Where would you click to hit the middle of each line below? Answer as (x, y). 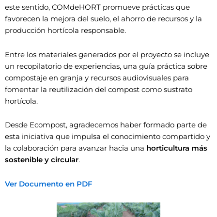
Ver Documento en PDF (50, 184)
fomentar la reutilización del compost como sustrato (99, 89)
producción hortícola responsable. (65, 31)
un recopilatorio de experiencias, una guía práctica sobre (106, 66)
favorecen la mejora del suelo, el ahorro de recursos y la (103, 19)
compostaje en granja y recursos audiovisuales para (97, 78)
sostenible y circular (42, 160)
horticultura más (177, 148)
